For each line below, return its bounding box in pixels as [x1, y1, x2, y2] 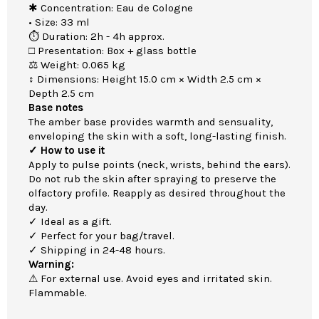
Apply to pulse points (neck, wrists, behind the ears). [28, 158, 291, 172]
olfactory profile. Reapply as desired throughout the [28, 187, 286, 200]
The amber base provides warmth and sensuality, [28, 115, 273, 129]
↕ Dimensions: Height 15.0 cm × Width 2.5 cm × [28, 73, 261, 86]
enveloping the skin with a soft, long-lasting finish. [28, 130, 286, 143]
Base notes [28, 101, 83, 115]
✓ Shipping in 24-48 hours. [28, 244, 165, 257]
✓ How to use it [28, 144, 105, 157]
